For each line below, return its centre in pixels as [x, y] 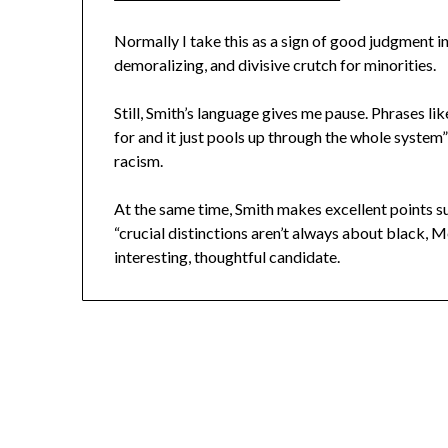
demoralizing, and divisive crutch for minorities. [275, 65]
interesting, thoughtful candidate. [227, 257]
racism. [139, 161]
